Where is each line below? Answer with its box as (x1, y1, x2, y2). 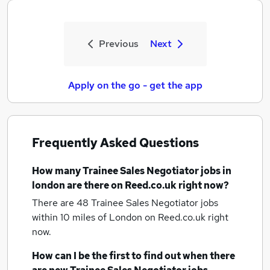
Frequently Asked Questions (32, 135, 199, 151)
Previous (98, 37, 139, 50)
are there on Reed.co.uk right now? (65, 179, 229, 192)
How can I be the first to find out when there (32, 250, 235, 262)
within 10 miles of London (32, 211, 145, 224)
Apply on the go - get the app (67, 79, 202, 92)
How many (32, 165, 83, 177)
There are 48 (32, 196, 91, 209)
